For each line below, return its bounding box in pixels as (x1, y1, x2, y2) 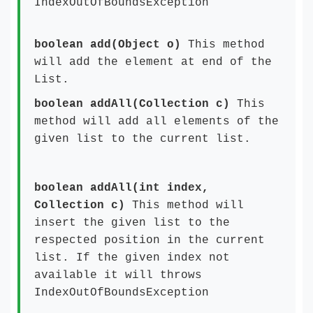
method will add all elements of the (34, 115, 279, 128)
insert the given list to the (34, 217, 230, 229)
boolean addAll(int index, (34, 182, 209, 194)
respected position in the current (34, 234, 265, 247)
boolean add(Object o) (34, 38, 181, 51)
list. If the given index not (34, 252, 230, 264)
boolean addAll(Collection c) (34, 98, 237, 110)
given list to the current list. (34, 133, 251, 145)
